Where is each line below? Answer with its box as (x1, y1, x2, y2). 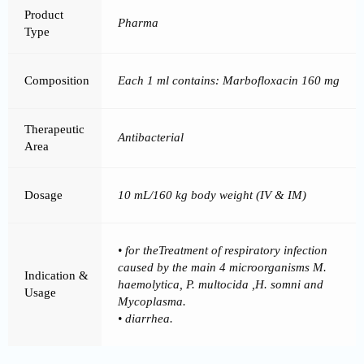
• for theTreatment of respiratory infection (118, 244, 327, 258)
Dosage (24, 188, 63, 202)
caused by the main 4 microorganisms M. (118, 261, 327, 275)
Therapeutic (24, 123, 84, 136)
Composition (24, 74, 89, 88)
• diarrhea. (118, 312, 173, 326)
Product (24, 8, 63, 22)
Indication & (24, 269, 89, 283)
